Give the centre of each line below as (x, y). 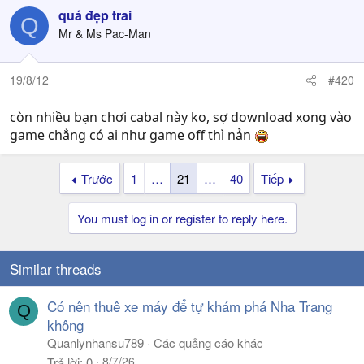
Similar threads (56, 269)
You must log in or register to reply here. (182, 218)
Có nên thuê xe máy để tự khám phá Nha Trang (190, 306)
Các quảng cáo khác (208, 342)
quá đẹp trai (95, 15)
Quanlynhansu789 (95, 342)
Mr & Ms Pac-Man (105, 33)
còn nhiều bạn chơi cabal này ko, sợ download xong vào (181, 117)
